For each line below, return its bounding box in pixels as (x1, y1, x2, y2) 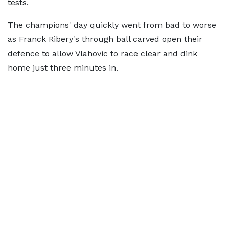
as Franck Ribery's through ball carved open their (8, 34, 202, 44)
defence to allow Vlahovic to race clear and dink (8, 49, 197, 58)
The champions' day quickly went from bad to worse (8, 20, 216, 30)
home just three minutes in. (8, 63, 118, 73)
